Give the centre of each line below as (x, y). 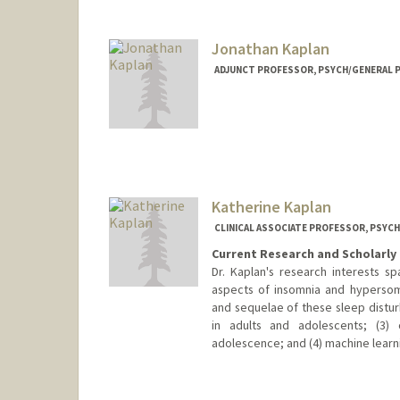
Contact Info (246, 380)
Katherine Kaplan (271, 207)
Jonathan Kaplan (270, 49)
